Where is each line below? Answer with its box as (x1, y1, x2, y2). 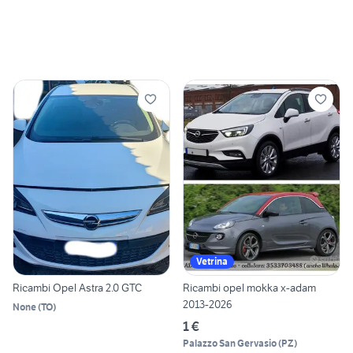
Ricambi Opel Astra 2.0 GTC (13, 281, 142, 295)
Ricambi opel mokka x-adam (183, 281, 316, 295)
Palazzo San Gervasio (183, 337, 277, 350)
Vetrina (196, 255, 228, 268)
